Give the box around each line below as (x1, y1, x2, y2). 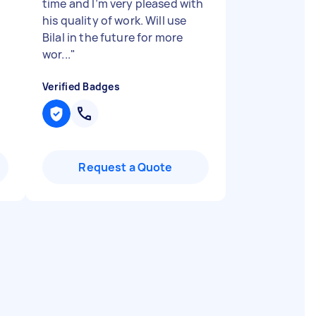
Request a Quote (78, 159, 173, 175)
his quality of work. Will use (42, 13, 187, 28)
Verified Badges (42, 80, 120, 93)
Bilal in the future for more (42, 30, 183, 45)
